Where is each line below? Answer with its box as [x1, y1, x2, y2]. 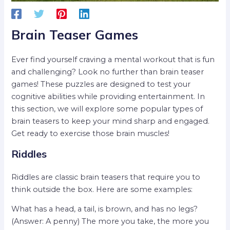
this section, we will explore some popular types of [11, 104, 203, 114]
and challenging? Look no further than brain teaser [11, 67, 204, 77]
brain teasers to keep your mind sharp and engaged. [11, 117, 210, 126]
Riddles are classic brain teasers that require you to [11, 172, 201, 182]
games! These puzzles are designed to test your [11, 80, 191, 89]
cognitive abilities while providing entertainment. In [11, 92, 205, 102]
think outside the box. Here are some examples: [11, 184, 193, 194]
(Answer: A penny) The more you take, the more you [11, 217, 209, 226]
